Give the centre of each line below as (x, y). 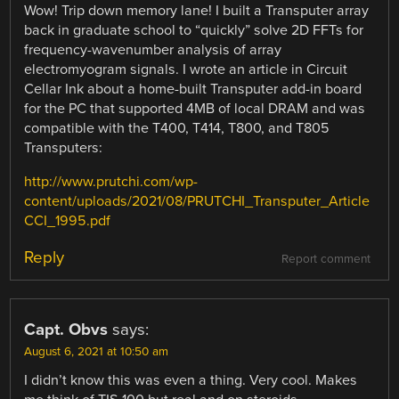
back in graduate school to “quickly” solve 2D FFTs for (194, 30)
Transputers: (64, 147)
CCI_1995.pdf (68, 221)
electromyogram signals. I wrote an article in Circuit (186, 69)
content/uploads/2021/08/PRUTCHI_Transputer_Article (197, 202)
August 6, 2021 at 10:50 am (97, 352)
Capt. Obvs (66, 330)
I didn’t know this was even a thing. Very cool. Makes (191, 381)
